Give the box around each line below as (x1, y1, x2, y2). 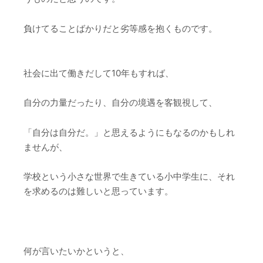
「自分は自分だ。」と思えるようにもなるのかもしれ (23, 126, 235, 138)
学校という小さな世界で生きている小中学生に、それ (23, 171, 235, 182)
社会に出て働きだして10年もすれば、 (23, 67, 174, 79)
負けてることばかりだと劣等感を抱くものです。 (23, 22, 217, 34)
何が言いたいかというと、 (23, 245, 129, 257)
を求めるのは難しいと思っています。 (23, 186, 173, 197)
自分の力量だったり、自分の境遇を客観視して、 (23, 97, 217, 108)
